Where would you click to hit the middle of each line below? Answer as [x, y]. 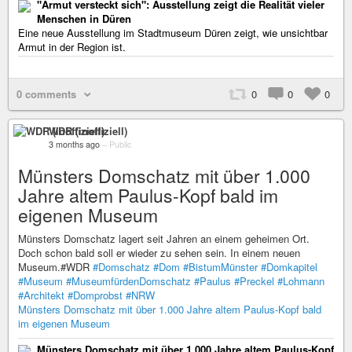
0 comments [46, 94]
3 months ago [74, 145]
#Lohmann [301, 281]
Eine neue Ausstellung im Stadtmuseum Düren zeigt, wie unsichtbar [173, 33]
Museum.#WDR [55, 267]
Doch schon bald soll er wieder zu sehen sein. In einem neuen [159, 253]
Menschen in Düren [84, 19]
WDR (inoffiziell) [88, 131]
